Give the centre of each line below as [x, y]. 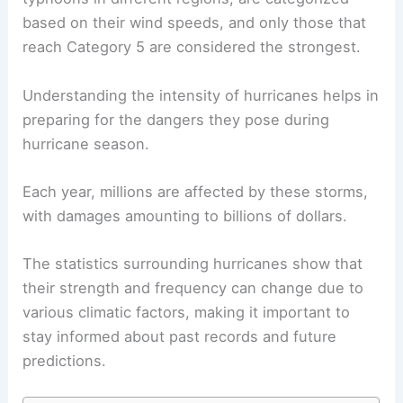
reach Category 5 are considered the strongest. [192, 47]
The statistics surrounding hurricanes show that [193, 264]
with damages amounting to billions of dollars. [185, 215]
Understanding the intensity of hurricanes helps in [201, 95]
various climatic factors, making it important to [187, 313]
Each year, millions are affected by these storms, [196, 191]
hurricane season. [86, 143]
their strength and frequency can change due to [193, 288]
